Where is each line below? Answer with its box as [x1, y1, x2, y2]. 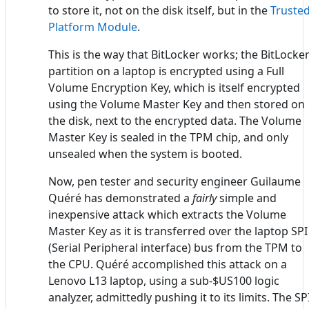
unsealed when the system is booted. [48, 146, 242, 162]
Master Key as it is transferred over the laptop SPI [48, 223, 308, 239]
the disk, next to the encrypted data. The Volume [48, 113, 301, 129]
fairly [192, 190, 217, 206]
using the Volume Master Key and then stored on [48, 97, 305, 112]
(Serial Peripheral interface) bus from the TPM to [48, 240, 302, 256]
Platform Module [48, 19, 137, 35]
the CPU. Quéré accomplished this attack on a [48, 257, 287, 272]
